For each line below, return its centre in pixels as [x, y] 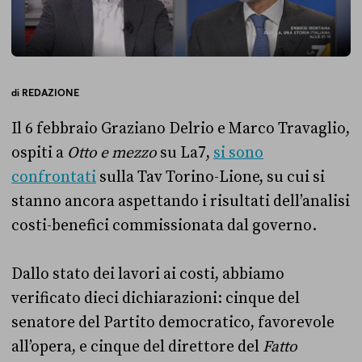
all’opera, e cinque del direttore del [137, 346]
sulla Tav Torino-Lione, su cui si [210, 177]
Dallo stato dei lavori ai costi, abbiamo [148, 274]
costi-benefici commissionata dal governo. [164, 225]
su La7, [185, 152]
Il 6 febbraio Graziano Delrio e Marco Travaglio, [181, 128]
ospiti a [39, 152]
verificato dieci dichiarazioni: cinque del [156, 298]
